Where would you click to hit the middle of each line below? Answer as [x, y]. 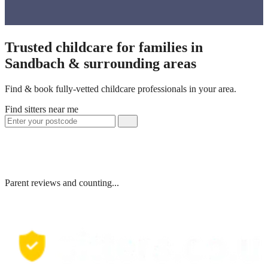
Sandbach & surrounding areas [100, 63]
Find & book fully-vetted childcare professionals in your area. [121, 89]
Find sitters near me [42, 109]
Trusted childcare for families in [104, 47]
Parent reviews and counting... [62, 182]
